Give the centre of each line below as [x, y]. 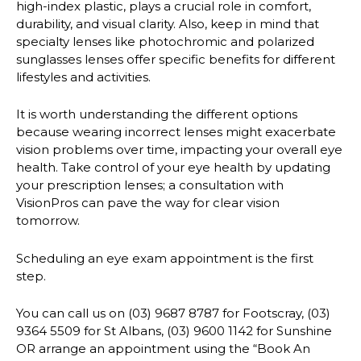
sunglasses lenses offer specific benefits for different [176, 59]
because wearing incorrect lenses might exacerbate [176, 132]
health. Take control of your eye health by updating [173, 168]
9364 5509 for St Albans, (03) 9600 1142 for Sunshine [174, 331]
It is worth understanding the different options [157, 114]
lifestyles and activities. [83, 77]
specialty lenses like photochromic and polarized [165, 41]
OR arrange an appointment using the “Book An [163, 349]
